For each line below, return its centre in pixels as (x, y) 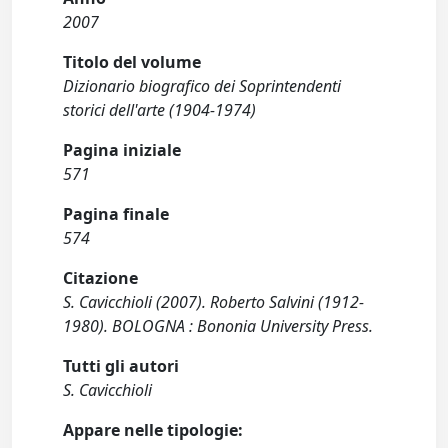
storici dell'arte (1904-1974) (160, 110)
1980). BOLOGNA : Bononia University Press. (218, 326)
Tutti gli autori (121, 366)
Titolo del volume (132, 62)
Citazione (101, 278)
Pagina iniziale (122, 150)
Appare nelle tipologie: (153, 430)
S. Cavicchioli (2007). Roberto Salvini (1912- (214, 302)
